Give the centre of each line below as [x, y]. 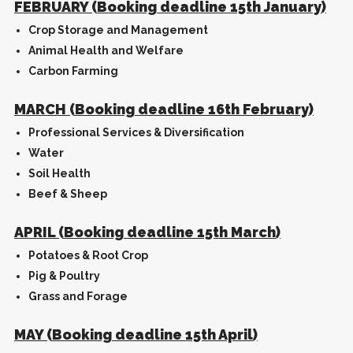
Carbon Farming [73, 71]
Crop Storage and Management [118, 30]
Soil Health [59, 173]
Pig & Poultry [64, 276]
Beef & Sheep [68, 194]
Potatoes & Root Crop [88, 255]
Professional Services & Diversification [136, 132]
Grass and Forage [78, 296]
